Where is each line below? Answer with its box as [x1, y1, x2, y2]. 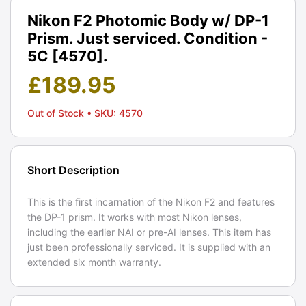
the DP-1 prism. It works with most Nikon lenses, [27, 210, 242, 223]
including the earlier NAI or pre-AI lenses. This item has [27, 225, 271, 238]
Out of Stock [27, 107, 87, 119]
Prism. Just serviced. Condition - [27, 29, 268, 47]
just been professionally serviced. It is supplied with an [27, 240, 270, 253]
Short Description [27, 163, 120, 177]
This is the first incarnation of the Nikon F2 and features [27, 195, 275, 208]
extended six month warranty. [27, 255, 161, 268]
